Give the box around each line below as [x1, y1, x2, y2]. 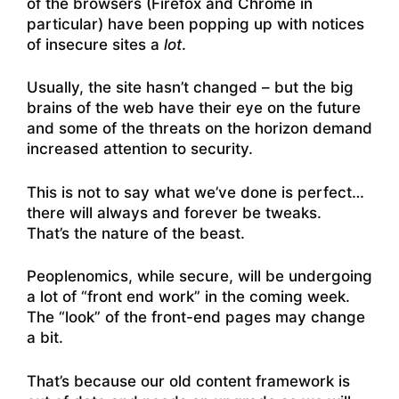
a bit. [27, 329, 63, 347]
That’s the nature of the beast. [27, 224, 245, 242]
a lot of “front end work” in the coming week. [27, 288, 354, 306]
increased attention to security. [27, 140, 253, 159]
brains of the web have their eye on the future [27, 99, 361, 118]
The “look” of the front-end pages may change [27, 308, 365, 327]
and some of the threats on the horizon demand [27, 119, 372, 138]
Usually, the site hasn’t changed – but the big [27, 78, 354, 97]
